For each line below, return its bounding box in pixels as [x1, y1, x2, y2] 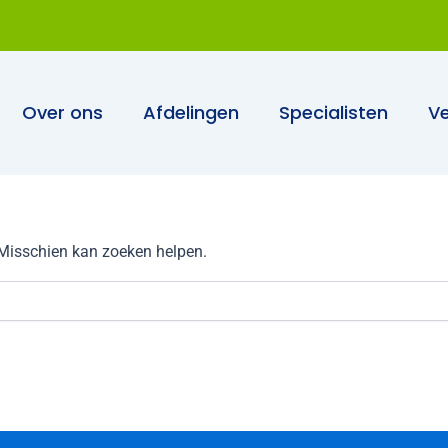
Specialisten [279, 100, 388, 125]
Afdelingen [143, 100, 239, 125]
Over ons [22, 100, 103, 125]
